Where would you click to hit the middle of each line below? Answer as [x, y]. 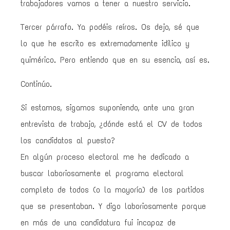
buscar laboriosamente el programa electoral [102, 174]
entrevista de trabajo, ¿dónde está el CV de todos [111, 124]
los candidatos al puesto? [68, 141]
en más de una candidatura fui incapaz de [98, 223]
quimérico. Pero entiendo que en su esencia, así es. [115, 60]
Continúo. [36, 84]
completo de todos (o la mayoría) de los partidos [112, 190]
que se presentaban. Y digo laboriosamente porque [113, 206]
